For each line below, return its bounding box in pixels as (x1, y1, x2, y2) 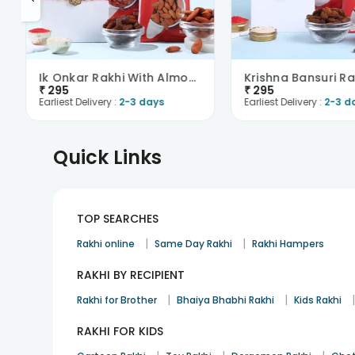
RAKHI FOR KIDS (77, 323, 164, 339)
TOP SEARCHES (77, 210, 159, 227)
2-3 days (119, 94, 165, 109)
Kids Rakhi (294, 292, 342, 307)
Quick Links (53, 143, 162, 170)
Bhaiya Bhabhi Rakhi (177, 292, 275, 307)
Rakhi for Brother (77, 292, 158, 307)
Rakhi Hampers (252, 236, 325, 250)
